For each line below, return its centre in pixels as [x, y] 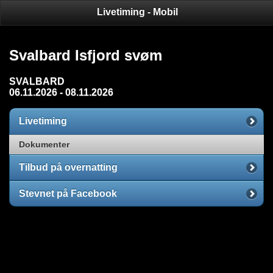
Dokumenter [44, 144]
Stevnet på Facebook [68, 194]
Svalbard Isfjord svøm [86, 55]
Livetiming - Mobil [137, 12]
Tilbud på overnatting [68, 167]
